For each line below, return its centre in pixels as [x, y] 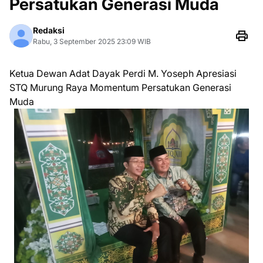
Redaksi [49, 30]
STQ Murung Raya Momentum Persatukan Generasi [120, 87]
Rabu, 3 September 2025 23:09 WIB [92, 41]
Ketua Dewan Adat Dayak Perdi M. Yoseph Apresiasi [123, 73]
